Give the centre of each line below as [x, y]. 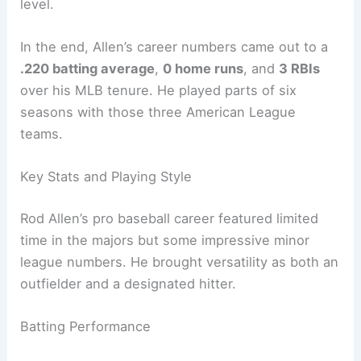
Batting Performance [86, 327]
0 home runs [203, 69]
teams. [42, 134]
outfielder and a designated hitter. [129, 284]
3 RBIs [300, 69]
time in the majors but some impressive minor [165, 241]
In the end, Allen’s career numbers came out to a [174, 47]
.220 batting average [88, 69]
